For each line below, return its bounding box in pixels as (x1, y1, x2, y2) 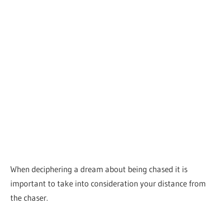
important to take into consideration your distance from (10, 178, 206, 188)
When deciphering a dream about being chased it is (10, 163, 188, 174)
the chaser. (10, 192, 48, 203)
